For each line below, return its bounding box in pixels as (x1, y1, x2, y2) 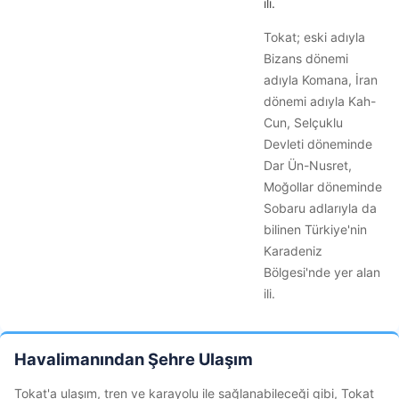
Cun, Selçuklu (264, 115, 343, 130)
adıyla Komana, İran (264, 72, 378, 87)
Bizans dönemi (264, 51, 348, 66)
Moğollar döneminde (264, 179, 382, 194)
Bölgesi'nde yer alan (264, 265, 380, 280)
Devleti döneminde (264, 136, 372, 151)
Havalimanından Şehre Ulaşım (14, 349, 253, 369)
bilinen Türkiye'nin (264, 222, 367, 237)
